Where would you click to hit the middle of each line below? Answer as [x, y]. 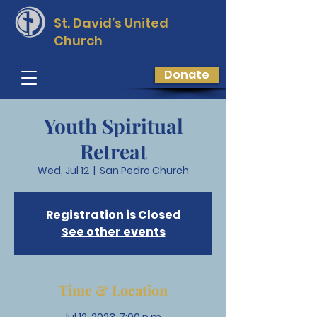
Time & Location [113, 290]
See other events [113, 232]
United [146, 23]
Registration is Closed [113, 215]
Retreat [113, 151]
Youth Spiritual [113, 126]
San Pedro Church [144, 171]
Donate [187, 75]
